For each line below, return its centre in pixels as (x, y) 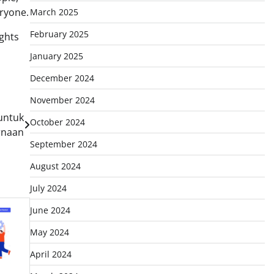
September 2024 (63, 144)
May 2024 (49, 232)
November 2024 (62, 100)
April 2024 (50, 254)
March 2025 (54, 12)
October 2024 (57, 122)
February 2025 (59, 34)
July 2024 (48, 188)
